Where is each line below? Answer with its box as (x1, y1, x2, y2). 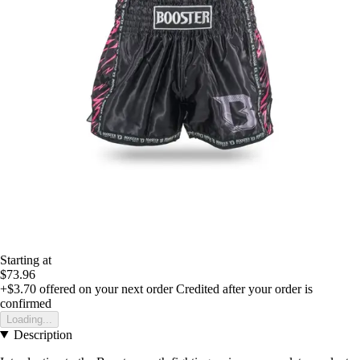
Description (13, 327, 72, 342)
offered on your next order (36, 281, 173, 296)
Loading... (6, 313, 52, 325)
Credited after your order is (176, 281, 313, 296)
